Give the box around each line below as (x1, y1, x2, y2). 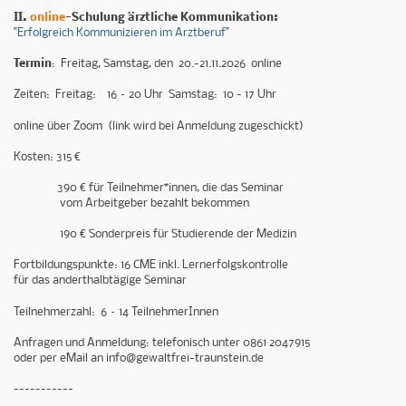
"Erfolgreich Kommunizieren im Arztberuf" (14, 26, 229, 39)
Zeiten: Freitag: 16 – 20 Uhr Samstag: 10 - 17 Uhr (14, 89, 276, 101)
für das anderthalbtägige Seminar (14, 275, 187, 287)
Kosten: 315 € (14, 150, 83, 163)
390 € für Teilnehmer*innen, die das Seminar (14, 181, 284, 194)
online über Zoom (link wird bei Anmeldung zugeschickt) (14, 120, 304, 132)
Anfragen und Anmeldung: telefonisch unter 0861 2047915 (14, 337, 310, 350)
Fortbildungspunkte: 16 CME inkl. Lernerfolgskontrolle (14, 259, 288, 272)
